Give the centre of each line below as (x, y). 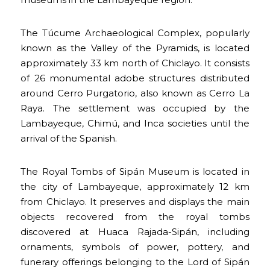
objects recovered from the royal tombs (135, 216)
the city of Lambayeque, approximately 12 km (135, 186)
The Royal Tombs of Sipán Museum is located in (135, 171)
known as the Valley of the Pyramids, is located (135, 48)
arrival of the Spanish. (69, 138)
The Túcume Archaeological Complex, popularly (135, 33)
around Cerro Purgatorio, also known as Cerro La (135, 93)
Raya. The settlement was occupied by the (135, 108)
